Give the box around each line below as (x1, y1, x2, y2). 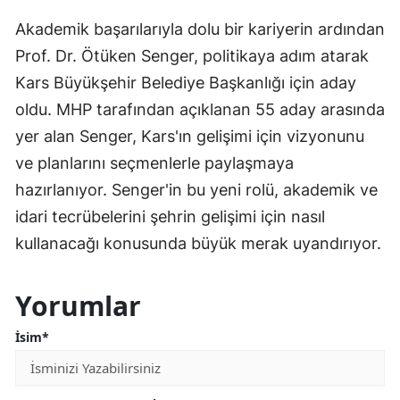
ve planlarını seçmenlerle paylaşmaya (15, 154, 294, 173)
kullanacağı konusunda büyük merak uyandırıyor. (15, 234, 381, 254)
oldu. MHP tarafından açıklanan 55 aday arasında (15, 100, 385, 120)
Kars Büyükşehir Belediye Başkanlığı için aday (15, 73, 356, 93)
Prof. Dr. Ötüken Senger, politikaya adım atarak (15, 46, 369, 66)
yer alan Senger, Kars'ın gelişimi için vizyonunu (15, 127, 364, 146)
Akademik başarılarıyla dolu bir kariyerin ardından (15, 20, 385, 39)
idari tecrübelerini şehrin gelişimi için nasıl (15, 207, 325, 227)
